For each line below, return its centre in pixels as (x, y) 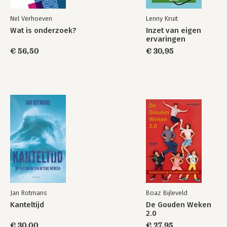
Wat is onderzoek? (43, 30)
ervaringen (166, 39)
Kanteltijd (27, 205)
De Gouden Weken (179, 205)
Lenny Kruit (162, 18)
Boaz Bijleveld (167, 193)
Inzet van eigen (174, 30)
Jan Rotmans (28, 193)
